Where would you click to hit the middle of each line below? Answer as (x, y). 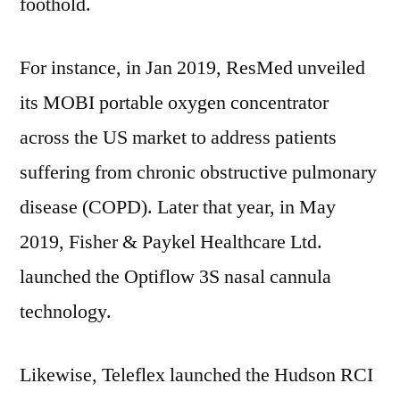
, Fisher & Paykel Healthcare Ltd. (191, 242)
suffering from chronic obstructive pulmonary (198, 172)
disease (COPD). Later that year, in (159, 207)
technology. (66, 312)
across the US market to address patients (178, 137)
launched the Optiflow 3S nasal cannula (175, 277)
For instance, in (83, 68)
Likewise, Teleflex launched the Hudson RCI (196, 375)
